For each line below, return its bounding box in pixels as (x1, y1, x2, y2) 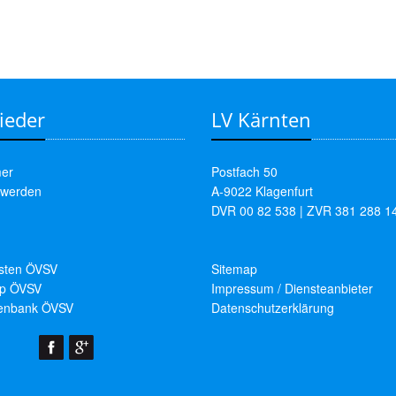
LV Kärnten (211, 106, 311, 133)
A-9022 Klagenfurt (211, 182, 313, 200)
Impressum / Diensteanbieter (211, 279, 373, 297)
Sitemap (211, 260, 257, 278)
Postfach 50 (211, 163, 278, 180)
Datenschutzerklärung (211, 299, 334, 316)
